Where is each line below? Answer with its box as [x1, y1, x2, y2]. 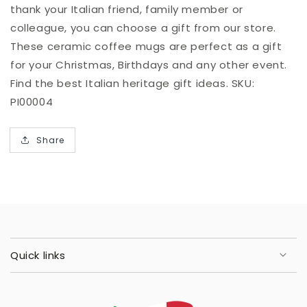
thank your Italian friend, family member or [10, 2, 243, 17]
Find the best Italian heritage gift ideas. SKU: [10, 76, 255, 91]
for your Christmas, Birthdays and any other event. [10, 58, 288, 73]
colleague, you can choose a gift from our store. [10, 21, 276, 36]
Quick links [10, 248, 66, 263]
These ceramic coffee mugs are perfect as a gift [10, 39, 282, 54]
